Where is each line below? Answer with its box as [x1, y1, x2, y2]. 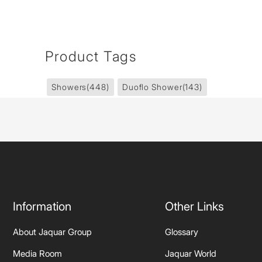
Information [13, 199, 71, 213]
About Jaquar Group [13, 226, 92, 237]
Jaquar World [165, 248, 216, 259]
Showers [51, 82, 87, 92]
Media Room [13, 248, 62, 259]
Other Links [165, 199, 224, 213]
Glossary [165, 226, 198, 237]
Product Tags [45, 48, 136, 65]
